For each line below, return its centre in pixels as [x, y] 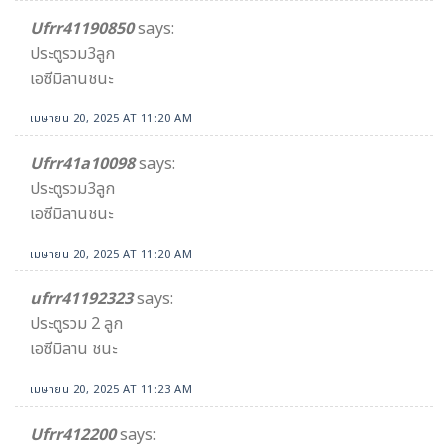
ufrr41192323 [81, 299]
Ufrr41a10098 [82, 163]
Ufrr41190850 [82, 28]
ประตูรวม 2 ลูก [76, 324]
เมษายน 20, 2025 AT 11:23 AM [111, 390]
